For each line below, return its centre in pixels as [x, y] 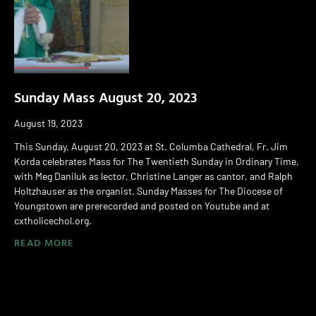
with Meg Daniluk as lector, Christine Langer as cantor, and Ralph [153, 176]
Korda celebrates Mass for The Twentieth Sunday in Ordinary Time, [157, 161]
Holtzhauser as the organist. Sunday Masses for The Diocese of [148, 190]
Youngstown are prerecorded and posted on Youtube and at [142, 205]
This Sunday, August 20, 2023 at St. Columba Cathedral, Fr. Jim [151, 146]
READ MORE [44, 242]
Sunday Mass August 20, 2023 [106, 96]
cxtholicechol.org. [53, 220]
